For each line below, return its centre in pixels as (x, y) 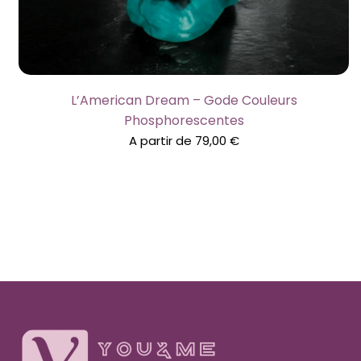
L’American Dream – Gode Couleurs (184, 100)
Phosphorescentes (184, 120)
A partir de (162, 140)
